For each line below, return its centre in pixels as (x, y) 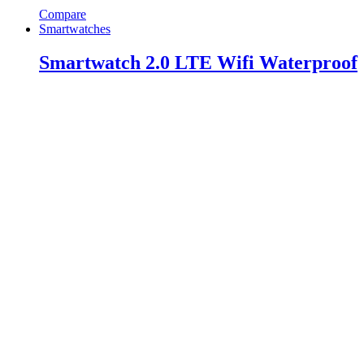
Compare (63, 14)
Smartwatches (75, 28)
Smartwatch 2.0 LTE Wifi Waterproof (198, 63)
